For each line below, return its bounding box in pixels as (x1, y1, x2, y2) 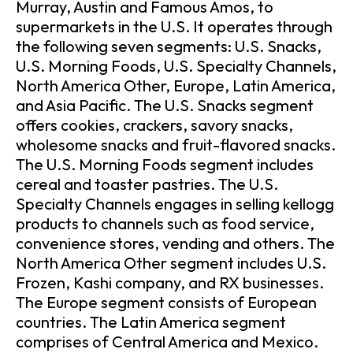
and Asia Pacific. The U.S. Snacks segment (16, 95, 314, 115)
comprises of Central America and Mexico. (16, 331, 318, 351)
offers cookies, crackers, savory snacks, (16, 114, 293, 135)
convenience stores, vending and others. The (16, 232, 335, 253)
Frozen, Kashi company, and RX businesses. (16, 272, 324, 292)
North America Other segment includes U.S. (16, 252, 326, 273)
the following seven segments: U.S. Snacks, (16, 35, 321, 56)
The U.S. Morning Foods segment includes (16, 154, 314, 174)
